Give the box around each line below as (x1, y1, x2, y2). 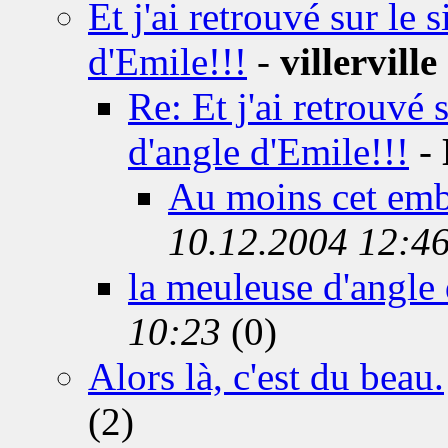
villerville (280, 40, 437, 83)
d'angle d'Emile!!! (128, 130, 409, 173)
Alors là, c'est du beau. (88, 355, 444, 398)
